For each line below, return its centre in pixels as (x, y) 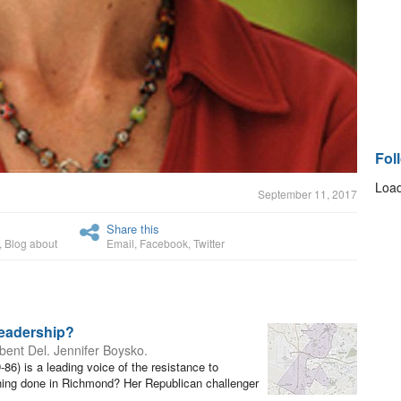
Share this (133, 229)
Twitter (209, 243)
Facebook (164, 243)
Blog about (31, 243)
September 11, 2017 (307, 194)
